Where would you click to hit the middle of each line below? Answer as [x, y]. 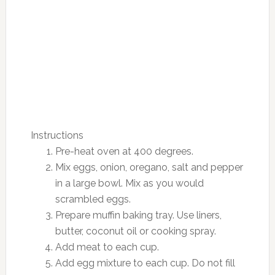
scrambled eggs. [93, 199]
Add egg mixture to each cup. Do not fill [145, 263]
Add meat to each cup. [107, 247]
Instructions [57, 136]
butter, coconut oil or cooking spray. [135, 231]
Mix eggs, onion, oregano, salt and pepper [149, 168]
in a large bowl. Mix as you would [129, 184]
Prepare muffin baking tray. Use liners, [138, 215]
